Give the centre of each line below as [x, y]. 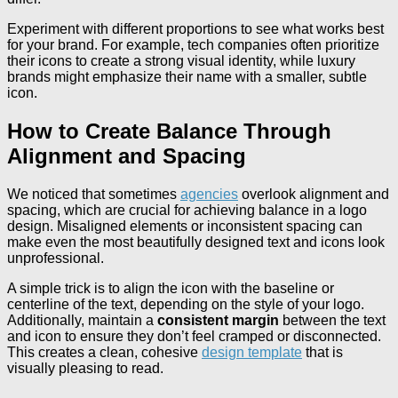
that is [322, 352]
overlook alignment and [314, 194]
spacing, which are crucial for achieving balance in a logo [187, 210]
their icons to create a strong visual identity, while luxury [181, 61]
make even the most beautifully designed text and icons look [196, 242]
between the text [332, 320]
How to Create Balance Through [169, 131]
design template [252, 352]
